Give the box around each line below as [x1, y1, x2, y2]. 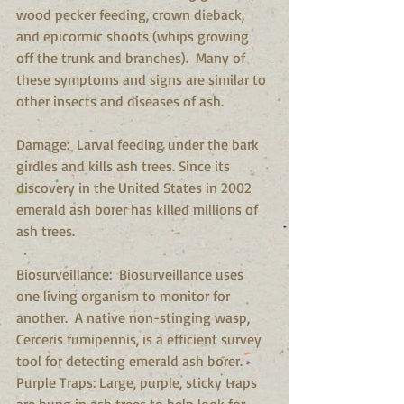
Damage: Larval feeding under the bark [16, 134, 262, 153]
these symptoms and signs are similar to [16, 69, 270, 88]
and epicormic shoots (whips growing [16, 26, 252, 45]
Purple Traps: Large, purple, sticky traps [16, 372, 261, 391]
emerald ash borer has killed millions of [16, 199, 262, 218]
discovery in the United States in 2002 [16, 178, 255, 197]
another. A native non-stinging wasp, [16, 308, 253, 326]
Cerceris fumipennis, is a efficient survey [16, 329, 265, 348]
